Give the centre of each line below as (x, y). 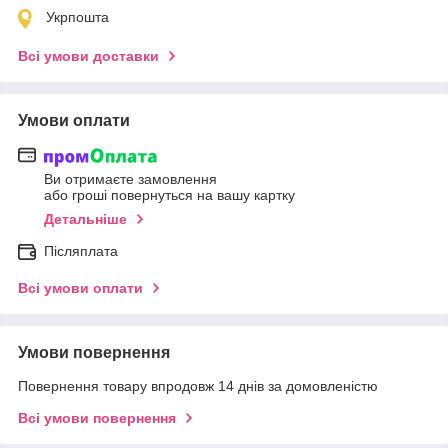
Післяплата (81, 250)
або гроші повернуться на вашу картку (169, 194)
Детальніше (85, 218)
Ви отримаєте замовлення (130, 178)
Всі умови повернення (97, 417)
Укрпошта (77, 17)
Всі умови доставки (88, 56)
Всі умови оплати (80, 287)
